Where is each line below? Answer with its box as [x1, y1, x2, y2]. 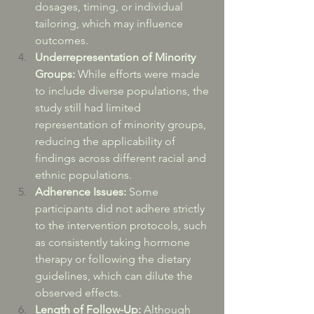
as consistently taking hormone [35, 235, 193, 249]
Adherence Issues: [35, 185, 126, 198]
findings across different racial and [35, 151, 209, 165]
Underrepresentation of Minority [35, 50, 198, 64]
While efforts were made [75, 67, 203, 81]
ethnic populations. [35, 168, 132, 182]
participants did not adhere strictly [35, 202, 207, 215]
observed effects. [35, 286, 121, 299]
